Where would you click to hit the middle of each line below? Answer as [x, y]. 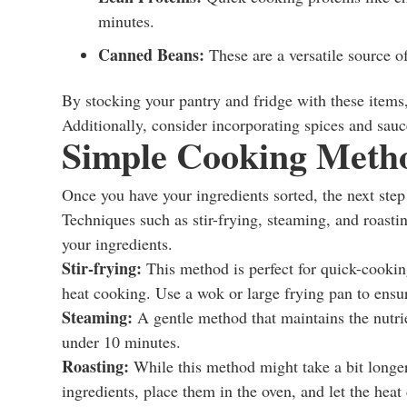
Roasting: [95, 366]
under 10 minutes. [121, 342]
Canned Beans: [151, 55]
